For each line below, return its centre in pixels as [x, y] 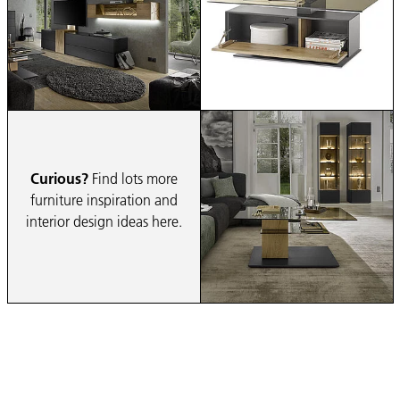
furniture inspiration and [104, 199]
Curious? [59, 178]
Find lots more [133, 178]
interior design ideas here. [104, 221]
